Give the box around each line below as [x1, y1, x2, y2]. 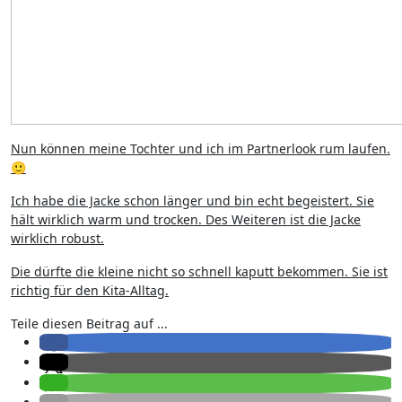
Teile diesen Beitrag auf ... [11, 315, 168, 332]
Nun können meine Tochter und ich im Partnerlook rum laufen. [11, 140, 390, 157]
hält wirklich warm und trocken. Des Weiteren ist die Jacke [11, 211, 361, 228]
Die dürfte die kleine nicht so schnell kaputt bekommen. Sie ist [11, 263, 388, 280]
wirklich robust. [11, 230, 104, 247]
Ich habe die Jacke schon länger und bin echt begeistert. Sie [11, 192, 374, 209]
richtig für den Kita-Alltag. [11, 282, 169, 299]
